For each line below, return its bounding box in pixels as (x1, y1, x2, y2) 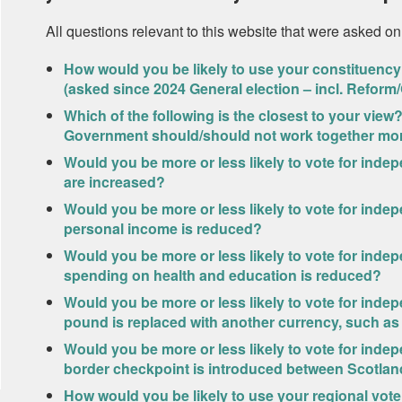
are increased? (63, 171, 165, 192)
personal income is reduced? (63, 218, 262, 239)
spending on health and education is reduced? (63, 265, 381, 285)
